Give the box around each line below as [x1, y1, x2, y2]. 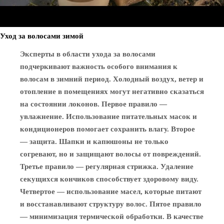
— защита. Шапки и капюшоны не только [20, 137, 168, 145]
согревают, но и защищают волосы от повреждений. [20, 150, 201, 158]
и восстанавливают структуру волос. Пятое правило [20, 200, 201, 208]
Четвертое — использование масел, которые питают [20, 187, 201, 195]
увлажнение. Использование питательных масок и [20, 112, 197, 120]
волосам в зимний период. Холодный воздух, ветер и [20, 75, 203, 83]
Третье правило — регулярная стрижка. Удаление [20, 162, 193, 170]
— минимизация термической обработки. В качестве [20, 212, 203, 220]
